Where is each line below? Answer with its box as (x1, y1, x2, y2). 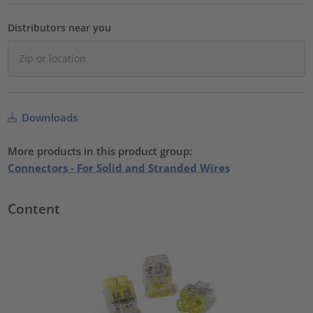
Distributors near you (8, 21, 112, 35)
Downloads (19, 110, 78, 125)
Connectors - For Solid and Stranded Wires (8, 161, 231, 175)
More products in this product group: (8, 144, 193, 159)
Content (8, 200, 61, 218)
